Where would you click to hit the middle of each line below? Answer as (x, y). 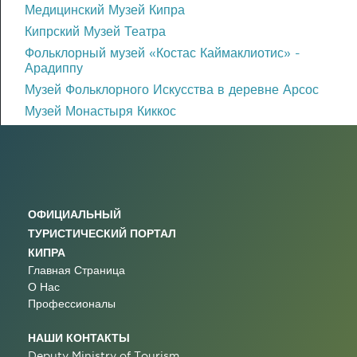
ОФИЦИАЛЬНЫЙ (75, 214)
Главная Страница (76, 270)
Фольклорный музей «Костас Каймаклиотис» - (163, 52)
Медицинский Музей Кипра (105, 9)
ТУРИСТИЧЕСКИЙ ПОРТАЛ (102, 233)
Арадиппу (54, 67)
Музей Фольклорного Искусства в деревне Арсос (172, 89)
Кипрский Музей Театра (95, 31)
